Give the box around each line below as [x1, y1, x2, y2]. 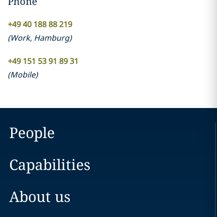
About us [9, 186, 71, 206]
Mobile [10, 69, 35, 80]
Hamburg [33, 32, 69, 43]
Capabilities [9, 155, 91, 174]
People [9, 123, 55, 142]
